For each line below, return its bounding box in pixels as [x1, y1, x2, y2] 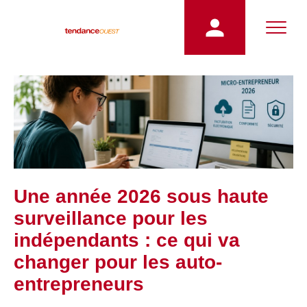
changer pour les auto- [14, 251, 222, 273]
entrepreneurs [14, 273, 144, 295]
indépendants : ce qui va [14, 230, 240, 251]
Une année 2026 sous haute [14, 186, 269, 207]
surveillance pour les [14, 208, 208, 229]
